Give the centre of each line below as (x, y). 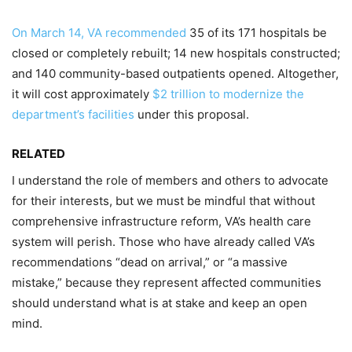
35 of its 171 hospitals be (257, 32)
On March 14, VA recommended (99, 32)
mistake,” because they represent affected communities (167, 282)
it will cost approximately (82, 93)
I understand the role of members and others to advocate (170, 180)
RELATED (38, 153)
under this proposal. (192, 114)
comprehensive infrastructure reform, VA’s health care (161, 221)
